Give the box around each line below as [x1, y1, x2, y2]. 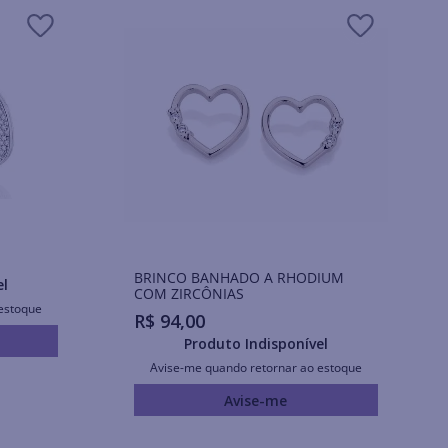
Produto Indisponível [183, 334, 328, 354]
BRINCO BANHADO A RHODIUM [133, 267, 344, 287]
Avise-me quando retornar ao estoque [149, 359, 362, 377]
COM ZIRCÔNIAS [133, 283, 244, 303]
